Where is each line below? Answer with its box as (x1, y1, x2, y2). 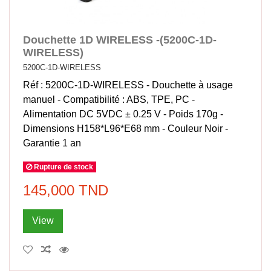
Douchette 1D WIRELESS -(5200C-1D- (23, 34, 217, 46)
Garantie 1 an (23, 137, 82, 148)
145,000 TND (23, 181, 109, 198)
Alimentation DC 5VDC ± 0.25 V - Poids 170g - (23, 108, 224, 119)
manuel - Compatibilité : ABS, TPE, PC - (23, 94, 195, 105)
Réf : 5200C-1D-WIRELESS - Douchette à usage (23, 79, 233, 90)
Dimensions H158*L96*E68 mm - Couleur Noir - (23, 123, 229, 134)
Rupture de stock (32, 162, 94, 171)
